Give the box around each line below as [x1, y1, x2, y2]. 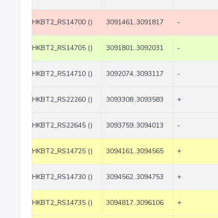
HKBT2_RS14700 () [32, 18, 92, 27]
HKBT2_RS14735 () [32, 198, 92, 207]
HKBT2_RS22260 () [32, 95, 92, 104]
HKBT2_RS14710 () [32, 69, 92, 78]
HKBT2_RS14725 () [32, 146, 92, 156]
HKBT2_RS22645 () [32, 121, 92, 130]
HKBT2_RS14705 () [32, 43, 92, 53]
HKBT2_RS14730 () [32, 172, 92, 182]
